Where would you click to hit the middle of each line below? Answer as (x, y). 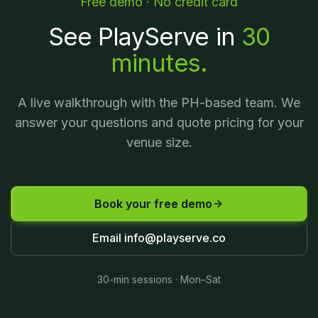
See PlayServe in (145, 37)
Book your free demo (153, 203)
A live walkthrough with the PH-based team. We (159, 103)
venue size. (159, 142)
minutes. (159, 63)
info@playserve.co (175, 237)
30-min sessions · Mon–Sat (159, 279)
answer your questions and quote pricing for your (159, 122)
